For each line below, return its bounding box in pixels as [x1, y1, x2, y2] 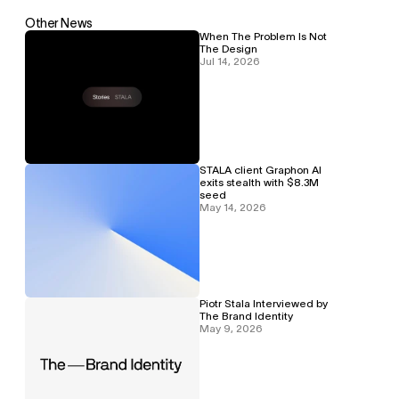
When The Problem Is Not [199, 30, 327, 42]
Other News [25, 16, 93, 30]
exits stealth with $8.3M [199, 176, 319, 188]
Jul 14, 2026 [199, 55, 260, 67]
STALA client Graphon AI [199, 164, 322, 175]
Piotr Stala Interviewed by [199, 297, 328, 309]
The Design [199, 43, 257, 54]
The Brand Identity [199, 310, 293, 322]
